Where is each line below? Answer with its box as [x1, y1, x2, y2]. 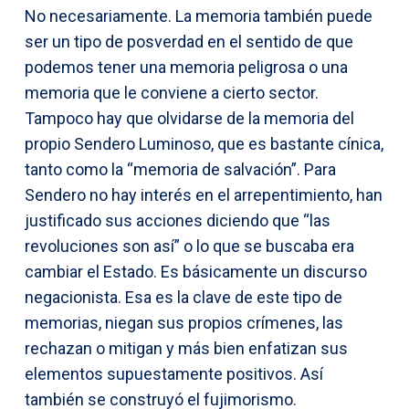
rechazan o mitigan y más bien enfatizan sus [25, 338, 348, 358]
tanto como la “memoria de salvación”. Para [25, 159, 336, 179]
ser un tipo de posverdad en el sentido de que [25, 31, 353, 51]
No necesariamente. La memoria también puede [25, 5, 372, 26]
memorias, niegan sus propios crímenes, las [25, 312, 343, 332]
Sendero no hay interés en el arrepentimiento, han [25, 184, 383, 204]
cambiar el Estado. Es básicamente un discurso [25, 261, 367, 281]
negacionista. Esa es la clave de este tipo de [25, 287, 342, 307]
